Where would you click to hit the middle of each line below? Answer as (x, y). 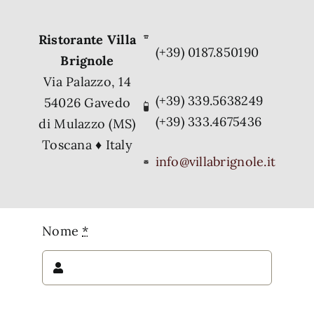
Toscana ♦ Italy (87, 145)
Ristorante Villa (87, 40)
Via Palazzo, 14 (87, 82)
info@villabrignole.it (216, 162)
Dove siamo (81, 11)
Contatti (70, 57)
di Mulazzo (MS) (87, 124)
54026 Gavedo (87, 103)
